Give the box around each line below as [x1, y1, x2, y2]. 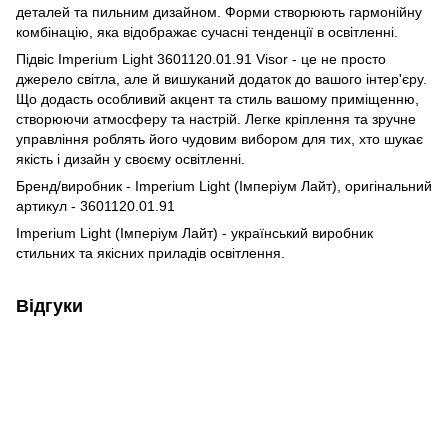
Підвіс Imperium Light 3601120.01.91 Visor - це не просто [16, 50, 386, 67]
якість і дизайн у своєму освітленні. [16, 150, 245, 167]
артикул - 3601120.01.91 [16, 197, 175, 214]
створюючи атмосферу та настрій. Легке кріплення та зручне [16, 110, 416, 127]
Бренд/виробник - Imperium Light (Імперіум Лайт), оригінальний [16, 177, 432, 194]
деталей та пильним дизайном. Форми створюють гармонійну [16, 3, 422, 20]
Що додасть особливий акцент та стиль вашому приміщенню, [16, 90, 419, 107]
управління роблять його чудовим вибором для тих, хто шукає [16, 130, 423, 147]
